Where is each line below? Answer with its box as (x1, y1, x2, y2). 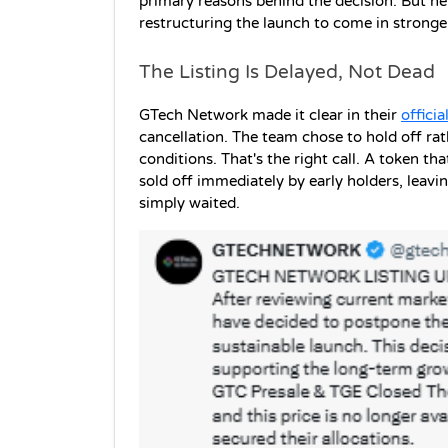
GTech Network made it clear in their (139, 106, 401, 124)
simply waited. (139, 194, 244, 212)
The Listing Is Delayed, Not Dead (139, 60, 435, 83)
